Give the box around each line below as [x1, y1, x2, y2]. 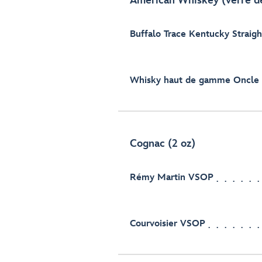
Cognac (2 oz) [130, 137, 195, 150]
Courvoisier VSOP [130, 218, 205, 229]
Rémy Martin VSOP [130, 172, 213, 183]
